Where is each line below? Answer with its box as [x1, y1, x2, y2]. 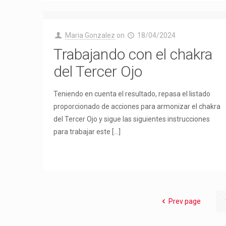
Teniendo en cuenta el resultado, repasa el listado [53, 90, 211, 98]
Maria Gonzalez [65, 31, 115, 39]
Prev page [168, 197, 201, 205]
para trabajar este [53, 128, 111, 136]
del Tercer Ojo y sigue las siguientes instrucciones [53, 115, 210, 123]
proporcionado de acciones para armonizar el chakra [53, 102, 221, 110]
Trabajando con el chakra [53, 45, 213, 63]
